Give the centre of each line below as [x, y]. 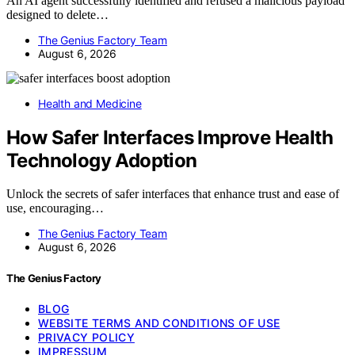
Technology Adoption [102, 160]
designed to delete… [57, 14]
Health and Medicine [90, 103]
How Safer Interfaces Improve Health [170, 137]
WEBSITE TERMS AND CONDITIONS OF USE [159, 323]
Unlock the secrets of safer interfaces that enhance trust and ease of [173, 194]
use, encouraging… [55, 208]
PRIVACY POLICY [86, 337]
